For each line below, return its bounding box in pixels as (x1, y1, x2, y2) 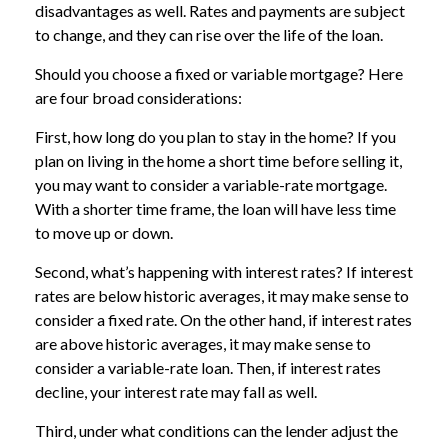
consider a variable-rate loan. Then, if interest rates (35, 357, 381, 377)
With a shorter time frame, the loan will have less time (35, 198, 396, 218)
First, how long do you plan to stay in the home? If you (35, 126, 396, 146)
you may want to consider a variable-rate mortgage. (35, 174, 387, 194)
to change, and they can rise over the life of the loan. (35, 24, 383, 44)
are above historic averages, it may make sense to (35, 333, 371, 353)
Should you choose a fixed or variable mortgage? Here (35, 63, 403, 83)
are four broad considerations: (35, 87, 242, 107)
